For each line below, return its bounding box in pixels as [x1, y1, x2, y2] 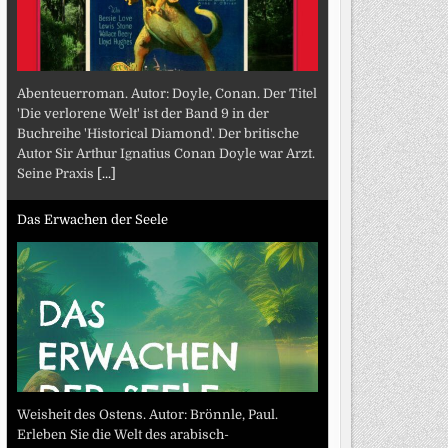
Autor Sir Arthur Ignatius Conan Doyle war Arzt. [16, 145, 315, 161]
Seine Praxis [16, 165, 97, 181]
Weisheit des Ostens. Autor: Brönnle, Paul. [16, 406, 278, 422]
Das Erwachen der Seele [16, 212, 168, 227]
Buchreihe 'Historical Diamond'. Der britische [16, 125, 299, 141]
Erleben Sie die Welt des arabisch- [16, 426, 229, 442]
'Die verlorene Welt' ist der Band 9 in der [16, 105, 269, 121]
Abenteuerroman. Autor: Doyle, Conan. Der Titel [16, 85, 317, 101]
